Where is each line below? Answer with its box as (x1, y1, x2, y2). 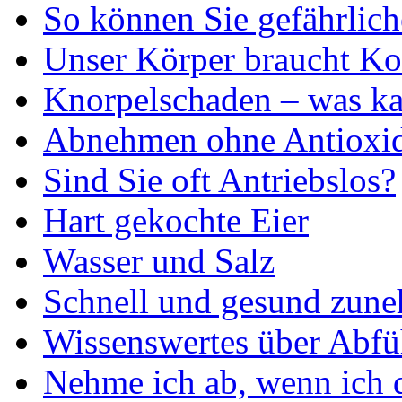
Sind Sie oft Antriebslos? (43, 161, 396, 200)
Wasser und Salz (43, 241, 275, 281)
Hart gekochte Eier (43, 201, 309, 240)
